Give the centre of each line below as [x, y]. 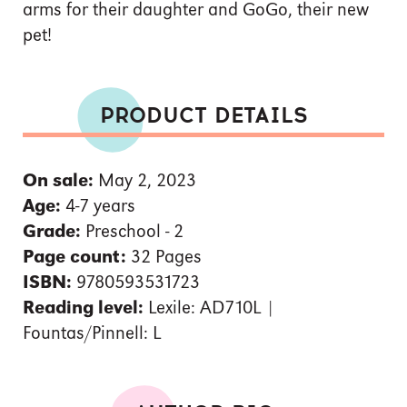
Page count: [74, 258]
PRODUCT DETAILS [203, 116]
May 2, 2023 [145, 181]
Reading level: [83, 308]
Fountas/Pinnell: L [92, 334]
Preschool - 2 [132, 232]
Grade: [52, 232]
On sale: [58, 181]
